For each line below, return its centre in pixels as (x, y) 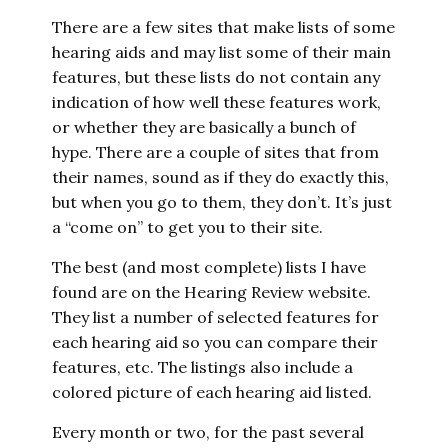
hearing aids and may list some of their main (222, 52)
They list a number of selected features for (216, 317)
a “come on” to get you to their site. (188, 227)
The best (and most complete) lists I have (209, 267)
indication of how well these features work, (217, 102)
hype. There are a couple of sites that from (216, 152)
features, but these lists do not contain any (216, 77)
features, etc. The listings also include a (203, 367)
